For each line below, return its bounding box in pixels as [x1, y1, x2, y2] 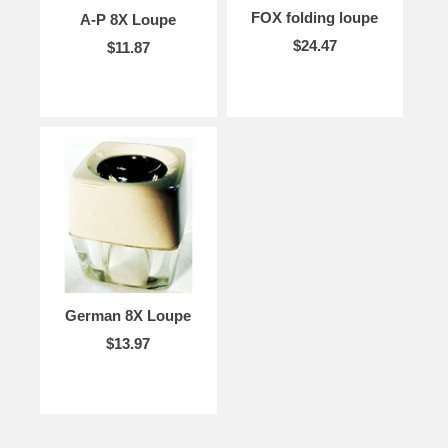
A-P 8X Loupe [80, 11, 177, 29]
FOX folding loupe [251, 9, 379, 27]
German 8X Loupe [65, 307, 192, 325]
